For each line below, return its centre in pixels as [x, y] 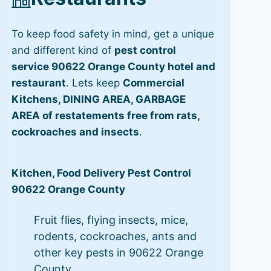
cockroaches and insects [75, 132]
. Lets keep [94, 83]
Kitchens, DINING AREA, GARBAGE [98, 99]
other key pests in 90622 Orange [118, 253]
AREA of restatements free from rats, [105, 115]
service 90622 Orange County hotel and [113, 66]
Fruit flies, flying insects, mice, [111, 220]
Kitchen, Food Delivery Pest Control [101, 173]
